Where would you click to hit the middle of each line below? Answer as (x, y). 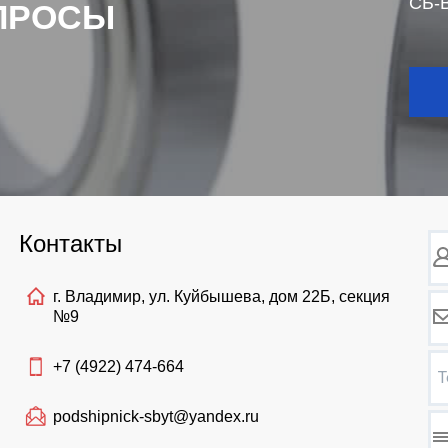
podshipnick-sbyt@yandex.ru (155, 417)
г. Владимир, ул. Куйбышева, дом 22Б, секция (221, 297)
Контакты (70, 244)
